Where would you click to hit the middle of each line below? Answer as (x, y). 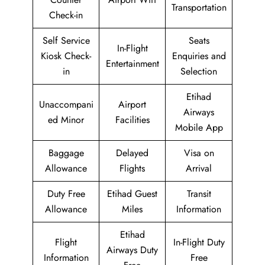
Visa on (199, 153)
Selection (199, 71)
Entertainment (132, 64)
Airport (132, 104)
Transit (199, 194)
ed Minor (66, 120)
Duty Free (66, 194)
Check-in (66, 15)
